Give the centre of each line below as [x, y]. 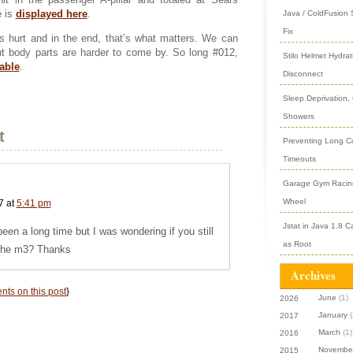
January [333, 315]
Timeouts [299, 159]
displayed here [51, 13]
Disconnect [303, 74]
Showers [298, 116]
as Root [297, 244]
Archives [313, 275]
